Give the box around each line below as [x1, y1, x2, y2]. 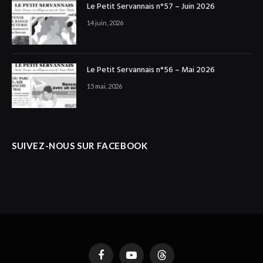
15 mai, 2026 [87, 82, 122, 90]
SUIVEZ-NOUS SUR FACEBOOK [12, 140, 148, 151]
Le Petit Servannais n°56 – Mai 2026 [87, 63, 215, 77]
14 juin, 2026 [87, 19, 123, 27]
